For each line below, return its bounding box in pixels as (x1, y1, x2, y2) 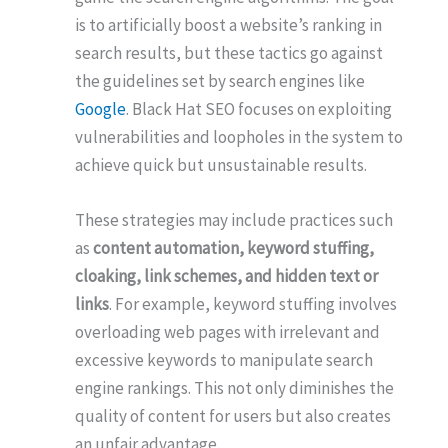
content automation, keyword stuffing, (93, 237, 374, 260)
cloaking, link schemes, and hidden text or (75, 265, 378, 288)
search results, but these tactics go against (75, 41, 383, 64)
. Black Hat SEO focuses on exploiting (126, 97, 392, 120)
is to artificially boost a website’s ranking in (75, 13, 382, 36)
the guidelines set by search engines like (75, 69, 365, 92)
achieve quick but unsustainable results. (75, 153, 367, 176)
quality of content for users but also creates (75, 405, 391, 428)
